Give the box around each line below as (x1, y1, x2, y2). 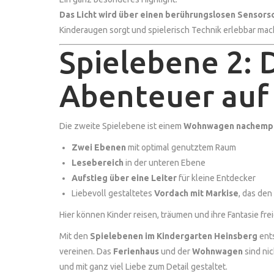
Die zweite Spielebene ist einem (59, 120, 183, 131)
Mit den (59, 231, 90, 241)
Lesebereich (72, 157, 124, 168)
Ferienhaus (113, 246, 159, 256)
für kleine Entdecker (177, 172, 256, 183)
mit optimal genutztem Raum (126, 142, 236, 152)
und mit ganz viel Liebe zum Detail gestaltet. (59, 261, 228, 272)
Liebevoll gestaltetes (72, 188, 154, 198)
